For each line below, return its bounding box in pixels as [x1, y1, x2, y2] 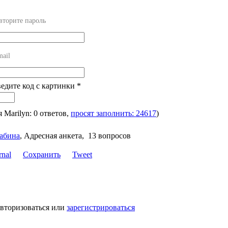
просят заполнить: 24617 [71, 108, 156, 118]
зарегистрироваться [67, 203, 135, 212]
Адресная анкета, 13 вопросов [24, 131, 131, 140]
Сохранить [23, 150, 61, 159]
